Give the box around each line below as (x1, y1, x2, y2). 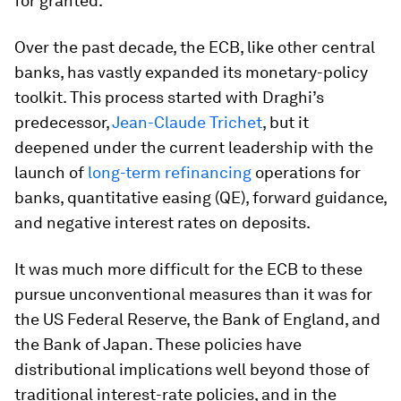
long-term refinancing (88, 163, 252, 182)
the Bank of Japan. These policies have (14, 335, 302, 354)
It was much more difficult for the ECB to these (14, 260, 363, 278)
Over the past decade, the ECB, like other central (14, 38, 375, 56)
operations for (252, 163, 361, 182)
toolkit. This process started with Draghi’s (14, 88, 324, 107)
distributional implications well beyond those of (14, 360, 370, 379)
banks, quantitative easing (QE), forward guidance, (14, 188, 387, 207)
